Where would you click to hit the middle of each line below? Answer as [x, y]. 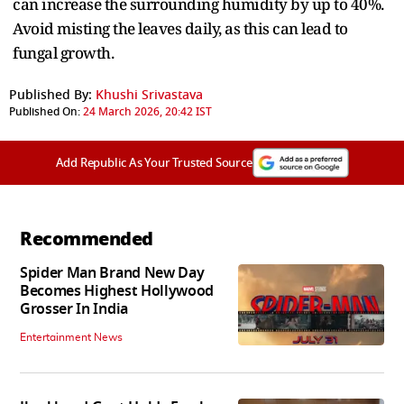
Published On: [45, 111]
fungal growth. [63, 52]
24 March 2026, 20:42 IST [147, 111]
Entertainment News [71, 337]
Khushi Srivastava [149, 95]
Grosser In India [74, 309]
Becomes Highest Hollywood [117, 291]
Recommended [87, 239]
